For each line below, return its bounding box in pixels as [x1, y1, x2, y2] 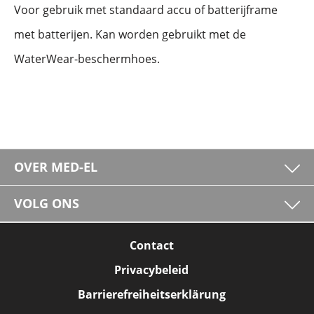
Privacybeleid [114, 262, 189, 278]
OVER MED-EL [14, 158, 97, 175]
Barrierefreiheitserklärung [77, 287, 226, 302]
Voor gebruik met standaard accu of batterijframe [14, 2, 278, 18]
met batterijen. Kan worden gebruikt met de [14, 27, 246, 42]
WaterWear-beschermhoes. [14, 51, 160, 67]
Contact [129, 238, 174, 253]
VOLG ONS [14, 195, 79, 212]
